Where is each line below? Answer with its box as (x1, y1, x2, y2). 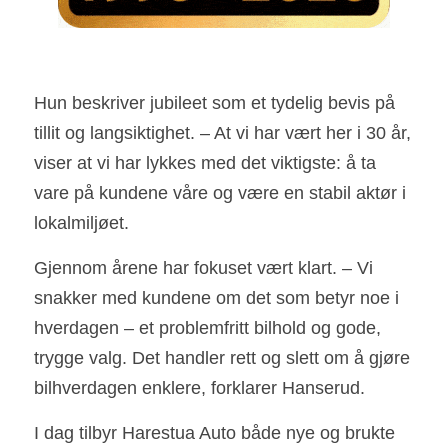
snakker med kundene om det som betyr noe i (34, 287, 399, 308)
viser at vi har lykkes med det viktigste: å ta (34, 152, 376, 173)
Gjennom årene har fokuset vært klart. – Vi (34, 257, 373, 278)
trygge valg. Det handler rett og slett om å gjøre (34, 347, 410, 368)
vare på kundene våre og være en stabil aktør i (34, 182, 406, 203)
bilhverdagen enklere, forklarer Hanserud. (34, 377, 365, 398)
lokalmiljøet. (34, 212, 129, 233)
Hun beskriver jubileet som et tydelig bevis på (34, 92, 395, 113)
